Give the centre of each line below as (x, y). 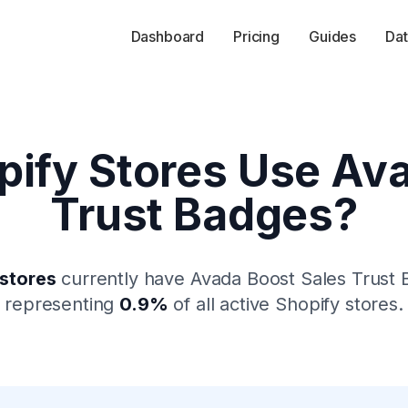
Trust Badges (192, 214)
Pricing (256, 36)
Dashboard (168, 36)
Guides (333, 36)
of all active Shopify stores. (288, 304)
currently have (126, 279)
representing (60, 304)
